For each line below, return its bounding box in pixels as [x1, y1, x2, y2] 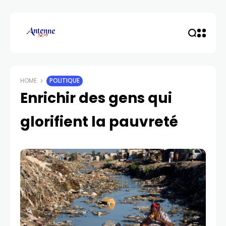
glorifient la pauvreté [20, 112, 178, 132]
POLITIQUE [49, 77, 80, 85]
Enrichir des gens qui [20, 88, 172, 108]
